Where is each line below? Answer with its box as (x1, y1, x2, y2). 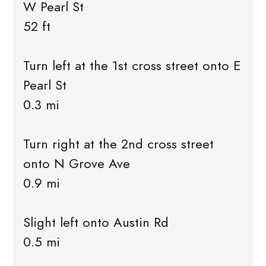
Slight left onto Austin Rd (23, 213, 169, 232)
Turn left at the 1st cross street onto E (23, 56, 241, 75)
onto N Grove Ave (23, 154, 130, 173)
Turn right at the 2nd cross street (23, 135, 214, 154)
